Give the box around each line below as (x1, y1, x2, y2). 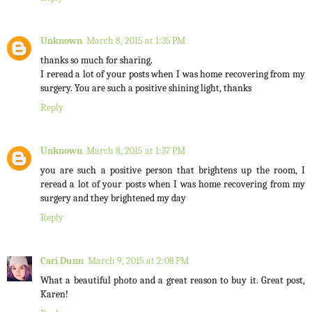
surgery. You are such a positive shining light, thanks (40, 82, 251, 95)
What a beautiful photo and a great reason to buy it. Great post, (40, 274, 305, 287)
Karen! (40, 288, 68, 301)
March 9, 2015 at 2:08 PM (88, 255, 189, 267)
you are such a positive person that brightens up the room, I (40, 164, 305, 177)
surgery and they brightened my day (40, 192, 186, 205)
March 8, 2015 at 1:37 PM (86, 145, 185, 157)
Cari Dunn (40, 255, 84, 267)
